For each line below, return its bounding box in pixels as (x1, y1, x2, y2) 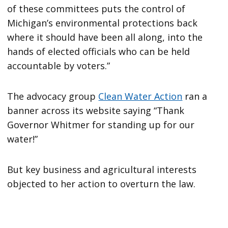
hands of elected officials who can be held (7, 45, 190, 58)
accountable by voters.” (7, 60, 110, 72)
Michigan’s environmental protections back (7, 17, 198, 30)
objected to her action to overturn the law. (7, 178, 196, 190)
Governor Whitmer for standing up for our (7, 119, 195, 131)
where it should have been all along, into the (7, 31, 203, 44)
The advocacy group (7, 90, 99, 103)
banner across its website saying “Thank (7, 104, 185, 117)
